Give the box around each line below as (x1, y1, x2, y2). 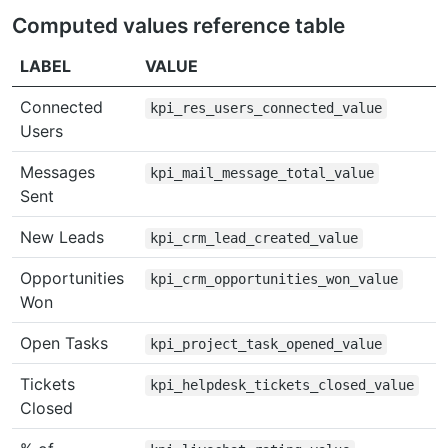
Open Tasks (20, 332, 108, 353)
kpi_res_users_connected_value (149, 99, 382, 116)
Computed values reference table (12, 12, 345, 38)
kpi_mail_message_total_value (149, 164, 374, 181)
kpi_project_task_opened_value (149, 335, 382, 352)
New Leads (20, 226, 104, 247)
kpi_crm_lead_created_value (149, 229, 358, 246)
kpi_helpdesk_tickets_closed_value (149, 376, 414, 393)
